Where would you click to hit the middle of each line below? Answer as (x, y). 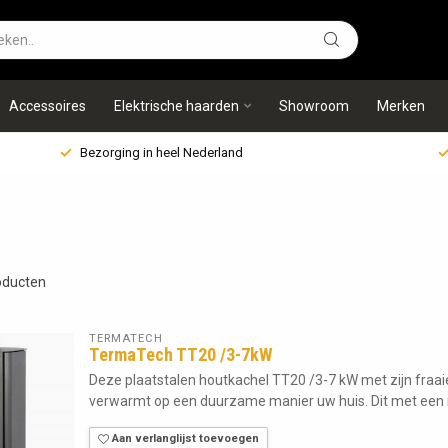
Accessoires (47, 106)
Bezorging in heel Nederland (161, 152)
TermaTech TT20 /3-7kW (181, 354)
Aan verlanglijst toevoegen (184, 438)
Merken (401, 106)
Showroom (314, 106)
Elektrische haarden (176, 106)
